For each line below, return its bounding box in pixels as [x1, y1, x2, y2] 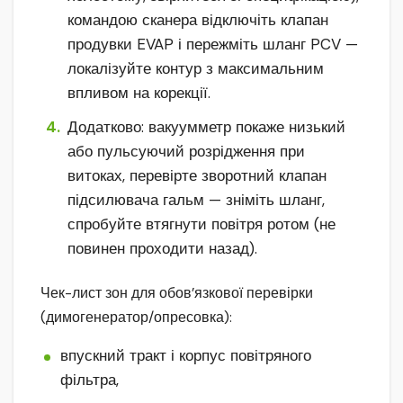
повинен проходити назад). [67, 238, 257, 259]
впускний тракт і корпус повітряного [60, 345, 311, 366]
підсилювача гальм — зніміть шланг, [67, 190, 325, 210]
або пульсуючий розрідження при [67, 141, 305, 162]
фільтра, [60, 370, 119, 390]
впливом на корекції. [67, 83, 210, 103]
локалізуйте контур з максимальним [67, 58, 324, 79]
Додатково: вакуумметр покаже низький [67, 117, 345, 138]
